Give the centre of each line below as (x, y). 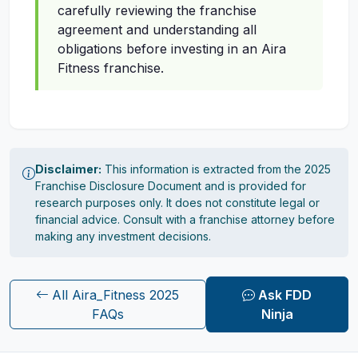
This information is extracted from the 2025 (216, 169)
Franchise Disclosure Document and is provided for (171, 186)
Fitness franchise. (111, 68)
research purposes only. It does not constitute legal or (177, 203)
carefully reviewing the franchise (157, 11)
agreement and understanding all (157, 30)
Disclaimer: (68, 169)
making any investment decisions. (123, 237)
